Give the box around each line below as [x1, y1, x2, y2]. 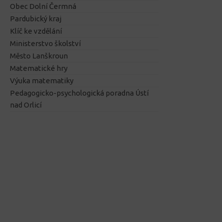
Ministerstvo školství [10, 39, 81, 48]
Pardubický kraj [10, 14, 61, 23]
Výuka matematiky [10, 76, 73, 85]
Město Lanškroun [10, 52, 68, 60]
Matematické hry [10, 64, 67, 73]
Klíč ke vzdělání [10, 27, 62, 36]
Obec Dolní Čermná [10, 2, 76, 11]
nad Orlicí [10, 101, 42, 110]
